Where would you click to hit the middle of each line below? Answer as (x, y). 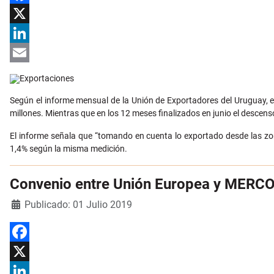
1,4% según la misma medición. (68, 149)
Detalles (25, 203)
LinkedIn (26, 53)
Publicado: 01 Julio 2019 (78, 205)
